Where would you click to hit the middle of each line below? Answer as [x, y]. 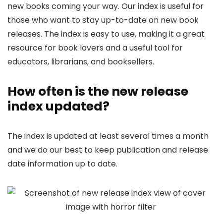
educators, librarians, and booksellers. [81, 62]
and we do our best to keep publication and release [108, 150]
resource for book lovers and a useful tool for [95, 48]
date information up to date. [62, 164]
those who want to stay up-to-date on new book [103, 20]
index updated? [58, 107]
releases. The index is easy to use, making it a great [106, 34]
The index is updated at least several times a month [108, 136]
